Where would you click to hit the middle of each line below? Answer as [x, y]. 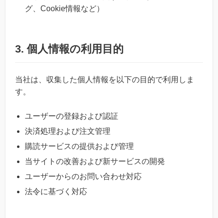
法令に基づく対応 [56, 192]
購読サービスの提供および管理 [79, 146]
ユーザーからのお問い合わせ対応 [83, 177]
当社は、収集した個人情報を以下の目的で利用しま [105, 79]
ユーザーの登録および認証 [72, 116]
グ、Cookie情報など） [64, 8]
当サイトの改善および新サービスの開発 [95, 162]
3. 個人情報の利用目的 [69, 49]
